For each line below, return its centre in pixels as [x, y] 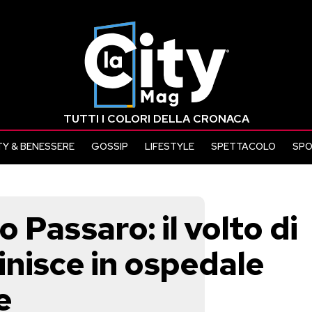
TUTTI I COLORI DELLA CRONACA [156, 119]
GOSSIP [110, 146]
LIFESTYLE [170, 146]
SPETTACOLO [243, 146]
